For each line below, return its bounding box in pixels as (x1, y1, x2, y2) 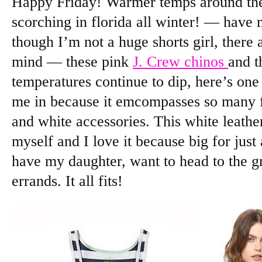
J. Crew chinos (133, 53, 228, 70)
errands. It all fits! (12, 173, 123, 189)
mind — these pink (12, 53, 133, 70)
